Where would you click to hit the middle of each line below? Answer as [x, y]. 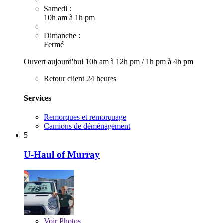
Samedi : [57, 8]
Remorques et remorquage [85, 117]
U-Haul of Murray [62, 154]
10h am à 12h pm [113, 61]
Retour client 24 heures [80, 78]
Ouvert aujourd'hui [55, 61]
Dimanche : [62, 35]
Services [38, 98]
